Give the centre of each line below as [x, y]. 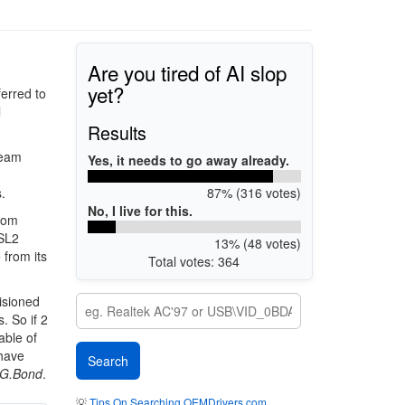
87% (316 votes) [254, 192]
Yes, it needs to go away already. [188, 160]
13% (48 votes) [257, 243]
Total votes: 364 [194, 261]
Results [117, 132]
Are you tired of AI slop [187, 72]
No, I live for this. [140, 210]
